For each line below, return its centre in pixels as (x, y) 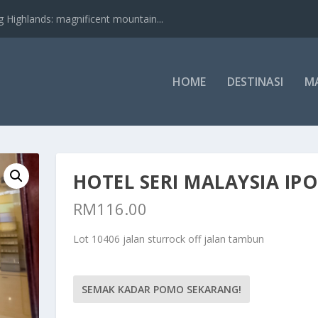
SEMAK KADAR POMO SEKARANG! (161, 289)
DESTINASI (255, 82)
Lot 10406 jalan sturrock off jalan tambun (168, 239)
